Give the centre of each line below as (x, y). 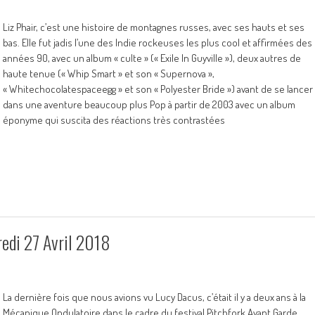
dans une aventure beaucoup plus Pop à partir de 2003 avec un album (149, 104)
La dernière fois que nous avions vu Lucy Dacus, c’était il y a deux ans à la (154, 297)
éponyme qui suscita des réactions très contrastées (114, 120)
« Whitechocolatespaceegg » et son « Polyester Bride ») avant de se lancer (158, 89)
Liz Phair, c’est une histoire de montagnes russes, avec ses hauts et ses (154, 27)
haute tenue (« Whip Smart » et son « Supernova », (109, 73)
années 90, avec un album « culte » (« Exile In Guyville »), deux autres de (152, 58)
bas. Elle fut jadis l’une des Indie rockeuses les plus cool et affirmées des (157, 43)
